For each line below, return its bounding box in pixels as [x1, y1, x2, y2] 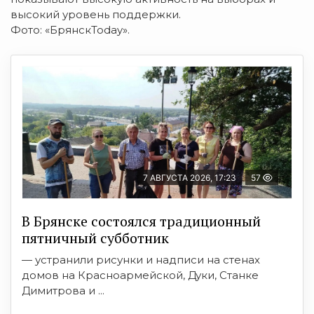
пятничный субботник [22, 228, 169, 247]
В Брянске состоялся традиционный [22, 211, 261, 231]
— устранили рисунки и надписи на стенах [22, 252, 260, 266]
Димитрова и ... [22, 283, 104, 297]
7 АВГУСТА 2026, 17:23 [143, 172, 236, 183]
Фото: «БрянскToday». [11, 22, 130, 36]
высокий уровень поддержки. [11, 7, 181, 21]
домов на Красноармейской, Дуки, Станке [22, 268, 259, 282]
